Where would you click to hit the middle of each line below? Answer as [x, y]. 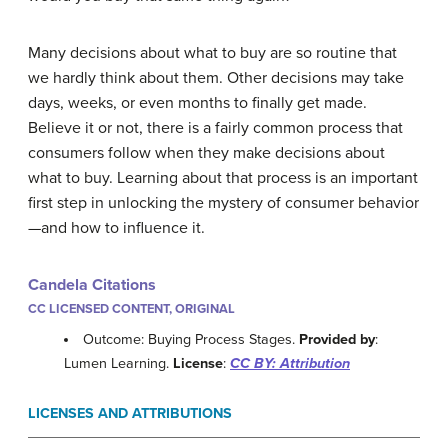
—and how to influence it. [116, 228]
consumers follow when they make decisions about [206, 153]
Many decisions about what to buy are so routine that [212, 53]
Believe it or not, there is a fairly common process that [215, 128]
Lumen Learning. [118, 364]
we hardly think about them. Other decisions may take [216, 78]
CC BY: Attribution [290, 364]
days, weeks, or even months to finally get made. [197, 103]
